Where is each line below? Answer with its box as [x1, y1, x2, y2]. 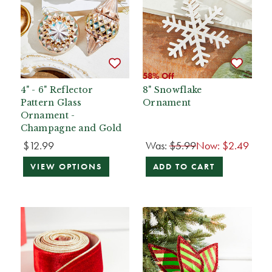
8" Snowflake [143, 84, 202, 95]
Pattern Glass [20, 97, 82, 108]
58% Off [143, 70, 174, 81]
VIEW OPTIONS [30, 161, 102, 172]
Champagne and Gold [20, 122, 122, 134]
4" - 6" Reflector [20, 84, 93, 95]
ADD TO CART [152, 161, 216, 172]
